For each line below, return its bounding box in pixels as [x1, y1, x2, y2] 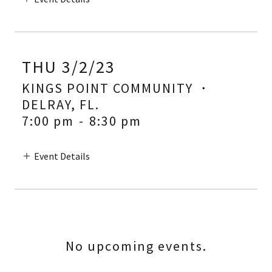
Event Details [34, 150, 90, 163]
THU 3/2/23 [22, 56, 115, 78]
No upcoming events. [65, 237, 207, 255]
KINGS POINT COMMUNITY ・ [22, 80, 211, 97]
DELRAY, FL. [22, 96, 100, 114]
